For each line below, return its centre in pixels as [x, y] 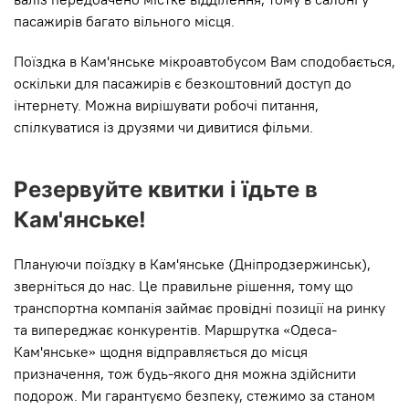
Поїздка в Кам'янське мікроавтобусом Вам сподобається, [204, 62]
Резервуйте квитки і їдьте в [166, 190]
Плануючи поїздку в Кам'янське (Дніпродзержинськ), [192, 264]
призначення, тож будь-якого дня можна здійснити [185, 374]
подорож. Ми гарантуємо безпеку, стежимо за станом [194, 396]
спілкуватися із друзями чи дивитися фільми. [163, 127]
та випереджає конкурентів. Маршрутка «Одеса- [175, 330]
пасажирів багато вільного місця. [124, 21]
